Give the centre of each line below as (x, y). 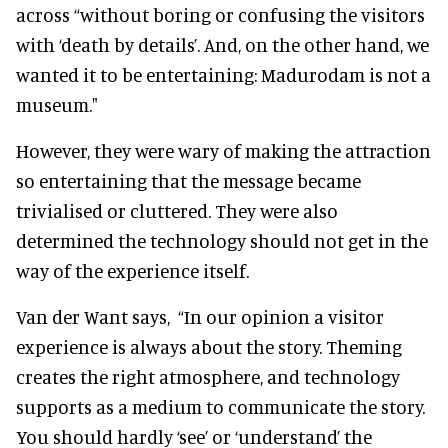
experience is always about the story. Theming (209, 346)
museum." (57, 104)
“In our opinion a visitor (281, 316)
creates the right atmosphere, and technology (208, 376)
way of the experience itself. (132, 270)
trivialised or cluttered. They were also (177, 210)
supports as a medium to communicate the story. (220, 406)
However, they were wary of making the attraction (223, 150)
